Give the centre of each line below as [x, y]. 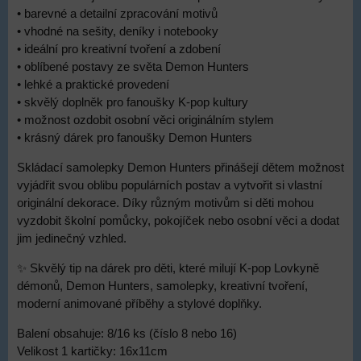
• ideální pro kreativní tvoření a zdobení [119, 49]
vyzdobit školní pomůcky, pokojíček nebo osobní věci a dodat [178, 221]
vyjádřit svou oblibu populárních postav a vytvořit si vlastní [170, 185]
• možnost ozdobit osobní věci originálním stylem [145, 120]
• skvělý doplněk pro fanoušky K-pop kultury [133, 102]
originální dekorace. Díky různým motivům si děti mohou [165, 203]
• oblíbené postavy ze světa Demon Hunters [133, 67]
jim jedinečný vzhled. [72, 239]
